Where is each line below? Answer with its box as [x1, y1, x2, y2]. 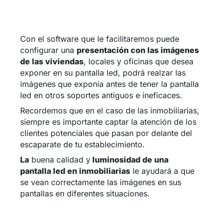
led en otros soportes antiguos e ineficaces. [20, 90, 182, 100]
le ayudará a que [130, 165, 194, 176]
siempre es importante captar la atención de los [20, 116, 196, 127]
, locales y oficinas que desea [83, 56, 193, 66]
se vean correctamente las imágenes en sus [20, 177, 181, 187]
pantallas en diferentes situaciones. [20, 188, 150, 198]
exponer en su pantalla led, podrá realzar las [20, 67, 186, 78]
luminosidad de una [90, 154, 168, 165]
